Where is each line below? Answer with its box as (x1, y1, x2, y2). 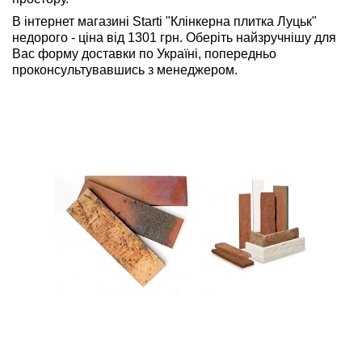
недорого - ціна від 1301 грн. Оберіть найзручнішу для (12, 31, 336, 45)
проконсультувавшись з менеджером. (12, 63, 238, 78)
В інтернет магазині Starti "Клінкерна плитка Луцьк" (12, 15, 317, 29)
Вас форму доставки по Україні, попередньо (12, 47, 276, 61)
